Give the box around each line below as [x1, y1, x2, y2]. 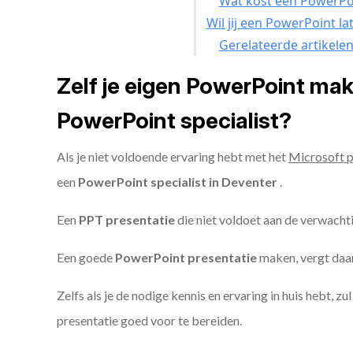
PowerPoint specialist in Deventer [78, 174, 280, 189]
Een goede [57, 250, 115, 265]
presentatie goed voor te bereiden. [57, 313, 242, 328]
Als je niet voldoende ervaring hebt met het [57, 149, 288, 164]
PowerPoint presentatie [115, 250, 257, 265]
